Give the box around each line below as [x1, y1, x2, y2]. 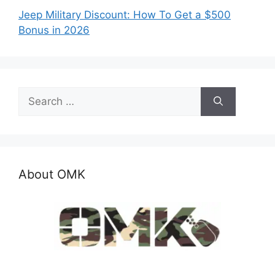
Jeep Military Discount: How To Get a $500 [18, 9, 231, 21]
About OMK [18, 167, 85, 182]
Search [18, 88, 52, 101]
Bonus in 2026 [18, 24, 90, 37]
